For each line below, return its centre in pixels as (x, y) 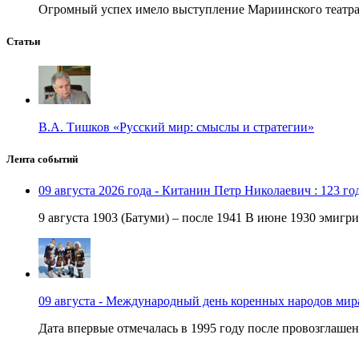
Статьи (23, 41)
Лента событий (42, 159)
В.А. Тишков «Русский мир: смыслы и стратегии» (176, 127)
